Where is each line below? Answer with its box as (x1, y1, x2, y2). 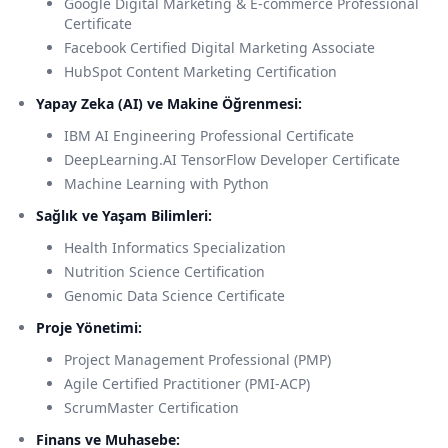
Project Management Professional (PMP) (64, 350, 331, 370)
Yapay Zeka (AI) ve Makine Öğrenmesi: (36, 94, 302, 114)
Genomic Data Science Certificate (64, 286, 285, 306)
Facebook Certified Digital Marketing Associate (64, 38, 375, 58)
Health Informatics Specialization (64, 238, 286, 258)
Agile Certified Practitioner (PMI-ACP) (64, 374, 310, 394)
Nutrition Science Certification (64, 262, 265, 282)
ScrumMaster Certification (64, 398, 239, 418)
